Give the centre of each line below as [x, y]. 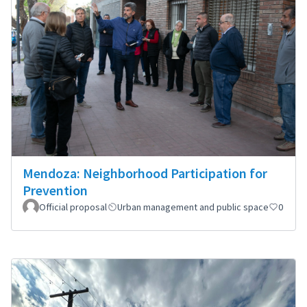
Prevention [55, 191]
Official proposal [73, 207]
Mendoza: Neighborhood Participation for [145, 173]
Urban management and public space [193, 207]
